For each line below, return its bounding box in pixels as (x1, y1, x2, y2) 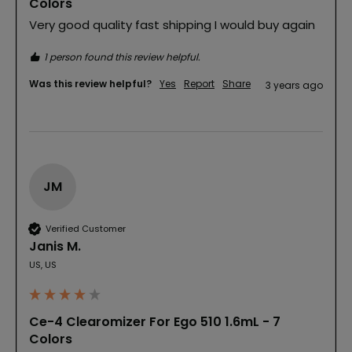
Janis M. (29, 237, 81, 256)
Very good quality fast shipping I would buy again (29, 16, 315, 34)
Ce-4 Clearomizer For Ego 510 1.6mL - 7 (29, 313, 280, 332)
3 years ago (266, 79, 323, 93)
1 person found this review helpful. (44, 50, 200, 64)
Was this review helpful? (29, 77, 152, 91)
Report (184, 77, 214, 91)
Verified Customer (46, 222, 126, 235)
